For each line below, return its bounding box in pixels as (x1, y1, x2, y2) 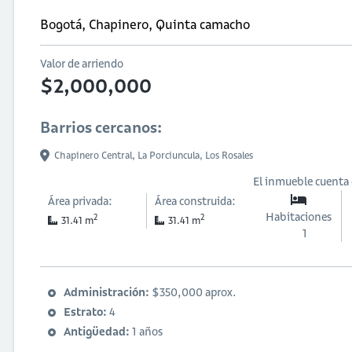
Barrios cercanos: (39, 118, 162, 137)
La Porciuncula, (137, 149, 205, 162)
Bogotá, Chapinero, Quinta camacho (39, 16, 250, 33)
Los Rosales (204, 149, 255, 162)
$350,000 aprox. (151, 285, 236, 300)
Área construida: (154, 194, 236, 209)
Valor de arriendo (39, 57, 123, 71)
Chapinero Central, (53, 149, 137, 162)
